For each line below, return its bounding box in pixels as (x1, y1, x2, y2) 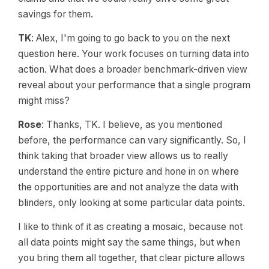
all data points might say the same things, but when (18, 237, 240, 248)
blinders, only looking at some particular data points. (18, 197, 245, 208)
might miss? (18, 95, 70, 106)
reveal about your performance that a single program (18, 79, 250, 91)
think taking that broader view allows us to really (18, 150, 228, 162)
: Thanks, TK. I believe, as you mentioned (41, 119, 222, 130)
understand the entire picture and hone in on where (18, 166, 239, 177)
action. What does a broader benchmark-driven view (18, 64, 247, 75)
